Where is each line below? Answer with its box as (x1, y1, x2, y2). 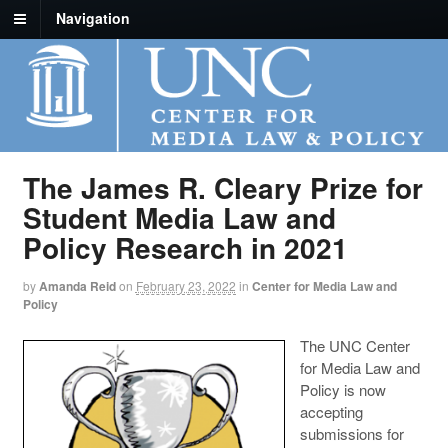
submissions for (299, 422, 404, 444)
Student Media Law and (22, 197, 336, 239)
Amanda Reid (38, 277, 116, 296)
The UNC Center (299, 334, 410, 356)
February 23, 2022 (135, 277, 236, 295)
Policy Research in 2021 (22, 227, 348, 269)
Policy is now (299, 378, 386, 400)
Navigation (56, 8, 130, 29)
